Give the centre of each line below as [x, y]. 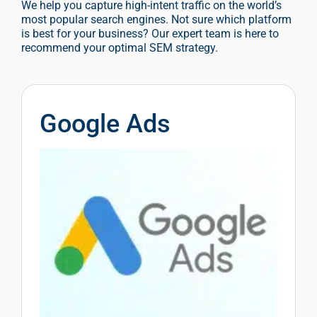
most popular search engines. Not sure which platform [156, 20]
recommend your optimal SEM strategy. [120, 48]
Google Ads [105, 124]
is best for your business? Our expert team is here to [150, 34]
